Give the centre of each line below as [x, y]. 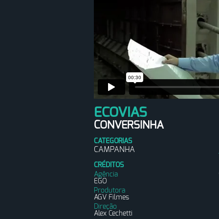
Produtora [109, 191]
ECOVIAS [120, 113]
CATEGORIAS [113, 141]
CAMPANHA [114, 150]
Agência [106, 175]
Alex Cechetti [113, 214]
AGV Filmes [111, 197]
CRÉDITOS [109, 165]
